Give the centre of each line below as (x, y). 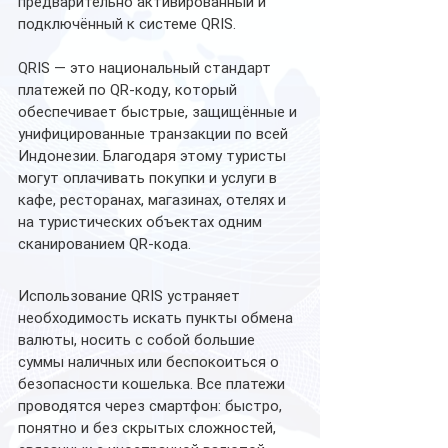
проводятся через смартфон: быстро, (152, 406)
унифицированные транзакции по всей (155, 134)
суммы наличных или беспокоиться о (150, 362)
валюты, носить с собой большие (138, 340)
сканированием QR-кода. (104, 244)
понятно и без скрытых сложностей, (149, 428)
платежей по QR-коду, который (129, 90)
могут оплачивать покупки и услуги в (149, 178)
